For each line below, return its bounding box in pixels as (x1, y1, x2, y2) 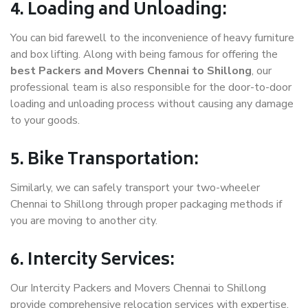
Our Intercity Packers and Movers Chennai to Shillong (10, 280, 266, 296)
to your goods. (10, 113, 80, 129)
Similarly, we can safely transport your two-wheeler (10, 180, 260, 196)
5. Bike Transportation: (10, 146, 199, 176)
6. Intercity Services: (10, 246, 175, 276)
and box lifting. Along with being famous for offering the (10, 47, 278, 63)
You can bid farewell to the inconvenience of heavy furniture (10, 30, 294, 46)
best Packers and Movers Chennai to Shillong (10, 63, 252, 79)
